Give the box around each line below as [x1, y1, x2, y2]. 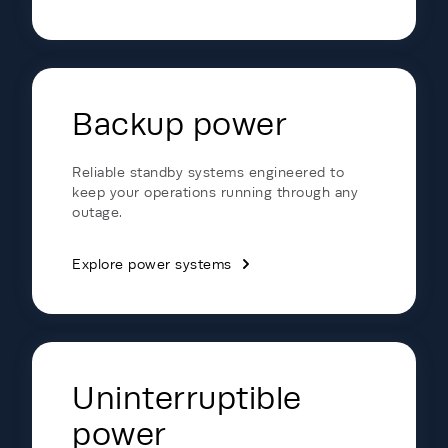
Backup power [72, 106, 287, 142]
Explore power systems [72, 256, 232, 272]
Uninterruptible [72, 380, 302, 416]
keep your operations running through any [72, 184, 358, 200]
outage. [72, 204, 123, 220]
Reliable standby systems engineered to [72, 164, 344, 180]
